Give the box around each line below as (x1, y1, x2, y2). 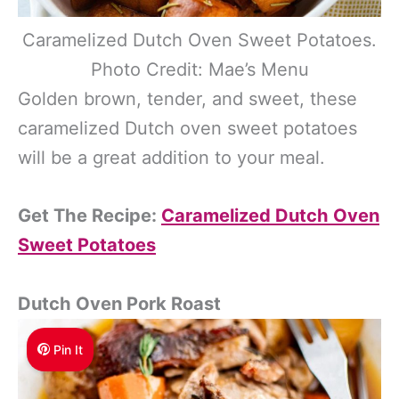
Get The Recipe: (18, 205, 161, 227)
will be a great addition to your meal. (18, 147, 325, 169)
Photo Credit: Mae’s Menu (90, 59, 309, 81)
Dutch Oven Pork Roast (18, 292, 221, 314)
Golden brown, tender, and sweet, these (18, 88, 357, 110)
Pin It (53, 341, 84, 357)
